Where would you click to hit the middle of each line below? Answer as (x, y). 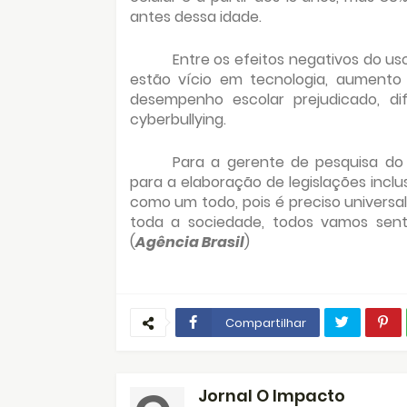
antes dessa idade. (195, 16)
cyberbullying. (178, 119)
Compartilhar (265, 323)
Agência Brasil (189, 242)
